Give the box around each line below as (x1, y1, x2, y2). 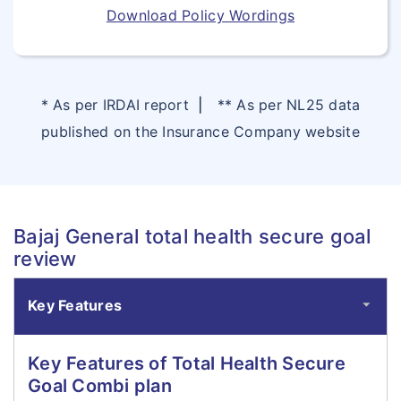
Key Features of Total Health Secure (28, 353, 346, 374)
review (13, 247, 77, 270)
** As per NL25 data (202, 96, 361, 114)
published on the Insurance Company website (41, 123, 360, 141)
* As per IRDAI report (40, 96, 199, 114)
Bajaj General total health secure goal (13, 225, 371, 248)
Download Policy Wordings (106, 6, 295, 24)
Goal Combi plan (28, 375, 172, 397)
